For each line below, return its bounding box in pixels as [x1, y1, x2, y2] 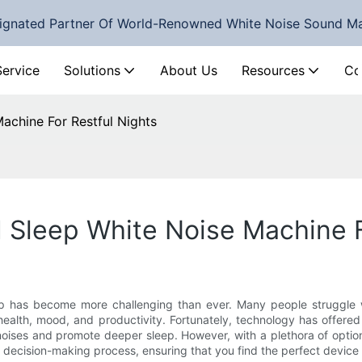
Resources [242, 62, 305, 79]
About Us [160, 62, 217, 79]
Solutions [64, 62, 120, 79]
